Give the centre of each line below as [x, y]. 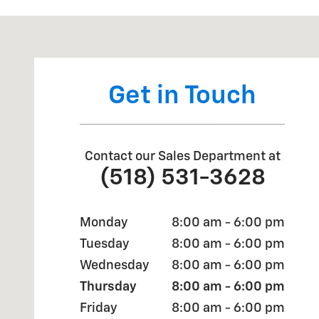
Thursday [108, 287]
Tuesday [104, 245]
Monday [104, 223]
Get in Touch [182, 96]
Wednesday [114, 266]
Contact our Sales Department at [182, 157]
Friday [98, 309]
